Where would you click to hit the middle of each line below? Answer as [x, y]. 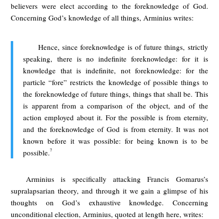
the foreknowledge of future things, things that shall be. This [116, 94]
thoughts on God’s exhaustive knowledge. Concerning [109, 202]
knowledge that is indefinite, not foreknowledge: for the [116, 70]
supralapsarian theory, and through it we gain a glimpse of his [109, 190]
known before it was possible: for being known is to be [116, 141]
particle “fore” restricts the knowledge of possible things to [116, 82]
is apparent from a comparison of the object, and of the [116, 105]
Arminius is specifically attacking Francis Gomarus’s [117, 179]
